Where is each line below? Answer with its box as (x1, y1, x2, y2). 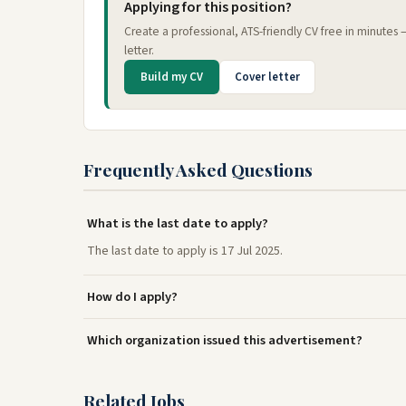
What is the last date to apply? (87, 214, 268, 233)
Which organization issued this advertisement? (87, 331, 362, 350)
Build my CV (140, 69, 203, 85)
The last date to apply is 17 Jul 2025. (87, 242, 283, 260)
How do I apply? (87, 287, 178, 306)
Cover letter (235, 69, 300, 85)
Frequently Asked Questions (83, 158, 313, 181)
